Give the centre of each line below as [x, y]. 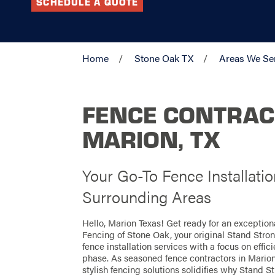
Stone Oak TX [164, 58]
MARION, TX [151, 138]
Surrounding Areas [147, 197]
